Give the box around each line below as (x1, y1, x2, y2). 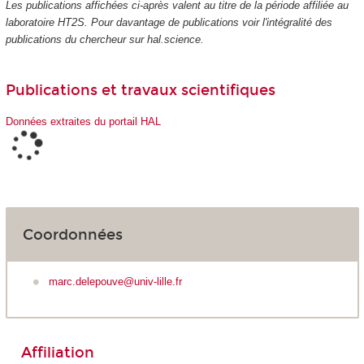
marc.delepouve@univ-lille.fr (49, 275, 182, 288)
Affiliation (20, 343, 94, 362)
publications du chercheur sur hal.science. (5, 32, 204, 45)
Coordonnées (22, 225, 123, 244)
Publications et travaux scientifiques (5, 80, 275, 99)
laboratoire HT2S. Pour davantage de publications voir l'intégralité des (5, 15, 332, 28)
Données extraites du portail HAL (5, 115, 161, 128)
